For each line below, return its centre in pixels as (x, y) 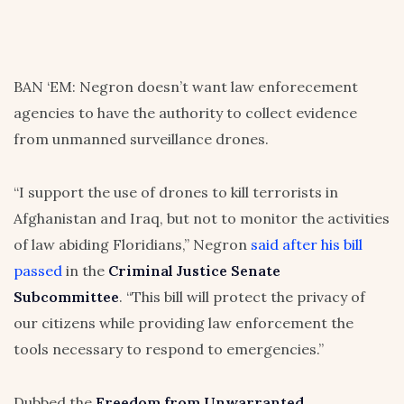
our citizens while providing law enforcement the (184, 323)
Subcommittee (66, 297)
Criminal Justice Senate (194, 271)
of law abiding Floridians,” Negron (132, 245)
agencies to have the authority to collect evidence (185, 113)
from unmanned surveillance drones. (141, 139)
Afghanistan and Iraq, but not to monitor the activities (202, 219)
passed (38, 271)
